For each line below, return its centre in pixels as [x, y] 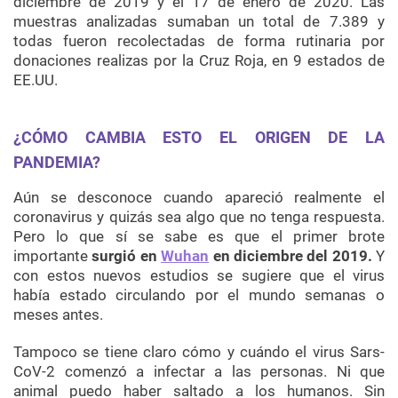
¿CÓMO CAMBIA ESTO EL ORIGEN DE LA [199, 138]
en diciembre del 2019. [292, 256]
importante [53, 256]
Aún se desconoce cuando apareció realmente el [199, 198]
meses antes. [58, 315]
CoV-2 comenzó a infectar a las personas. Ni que [199, 372]
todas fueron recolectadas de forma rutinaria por [199, 41]
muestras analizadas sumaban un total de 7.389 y [199, 22]
